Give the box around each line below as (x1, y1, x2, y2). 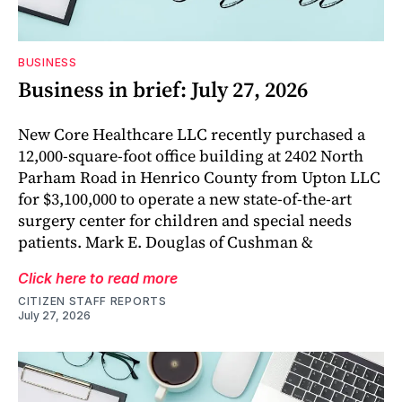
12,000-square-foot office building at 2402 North (18, 144, 363, 167)
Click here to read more (18, 268, 178, 287)
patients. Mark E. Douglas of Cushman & (18, 230, 313, 253)
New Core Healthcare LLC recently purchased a (18, 122, 365, 145)
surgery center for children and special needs (18, 208, 352, 232)
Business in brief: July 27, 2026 (18, 74, 308, 104)
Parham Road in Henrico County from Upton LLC (18, 165, 380, 188)
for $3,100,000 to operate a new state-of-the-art (18, 187, 352, 210)
